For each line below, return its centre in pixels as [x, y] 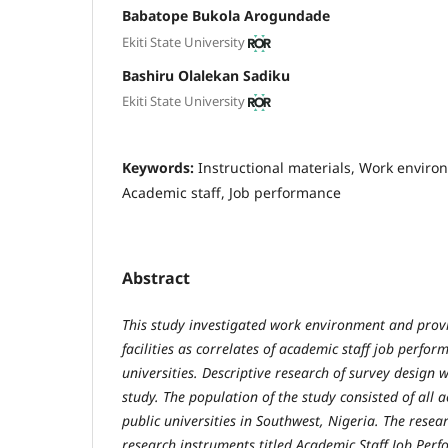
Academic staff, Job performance [231, 193]
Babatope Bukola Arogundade [226, 16]
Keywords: [160, 168]
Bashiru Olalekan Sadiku [206, 75]
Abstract [156, 278]
